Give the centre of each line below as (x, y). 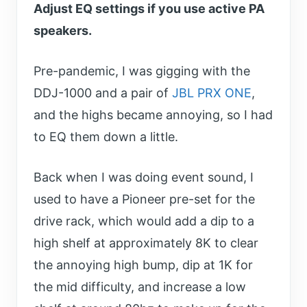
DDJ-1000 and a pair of (103, 93)
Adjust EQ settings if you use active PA (149, 9)
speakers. (64, 31)
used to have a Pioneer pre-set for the (144, 199)
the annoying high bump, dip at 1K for (143, 265)
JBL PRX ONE (212, 93)
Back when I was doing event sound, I (144, 177)
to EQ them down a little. (106, 137)
